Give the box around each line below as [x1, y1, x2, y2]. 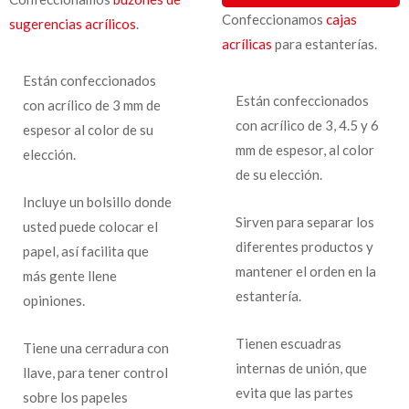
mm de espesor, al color [235, 141, 374, 158]
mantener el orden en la [235, 262, 376, 279]
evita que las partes [235, 383, 353, 401]
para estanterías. [271, 35, 377, 52]
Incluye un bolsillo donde [23, 193, 172, 210]
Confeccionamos [221, 10, 326, 27]
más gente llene [23, 267, 117, 284]
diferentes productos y [235, 237, 373, 255]
